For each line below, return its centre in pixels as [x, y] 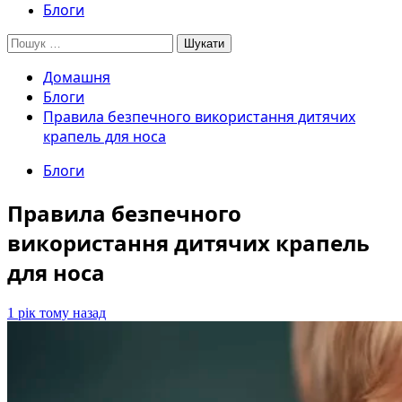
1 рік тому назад [57, 312]
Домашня [77, 77]
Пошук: [30, 41]
